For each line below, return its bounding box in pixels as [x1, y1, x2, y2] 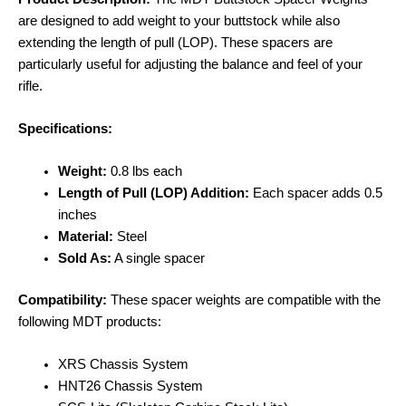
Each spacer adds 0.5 [248, 186, 382, 201]
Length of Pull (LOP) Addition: [57, 186, 249, 201]
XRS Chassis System [57, 357, 188, 372]
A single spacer [111, 251, 205, 266]
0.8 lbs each [106, 164, 182, 179]
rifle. [18, 78, 43, 93]
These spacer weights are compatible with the [107, 293, 381, 308]
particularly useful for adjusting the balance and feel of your [18, 56, 362, 72]
